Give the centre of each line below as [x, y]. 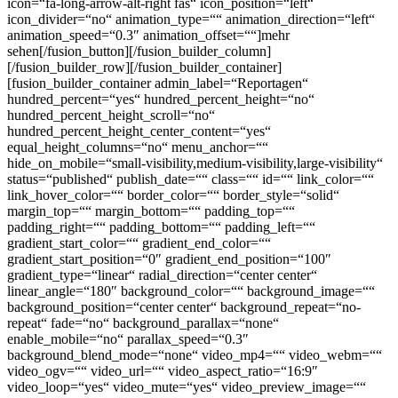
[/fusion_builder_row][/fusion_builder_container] [144, 67]
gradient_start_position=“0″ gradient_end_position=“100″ [169, 259]
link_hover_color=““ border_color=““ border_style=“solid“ [173, 195]
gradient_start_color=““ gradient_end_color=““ [139, 243]
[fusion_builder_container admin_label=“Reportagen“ [158, 83]
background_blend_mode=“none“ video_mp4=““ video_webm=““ [195, 354]
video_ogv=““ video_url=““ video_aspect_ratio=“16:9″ [163, 370]
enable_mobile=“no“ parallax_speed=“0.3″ [128, 338]
